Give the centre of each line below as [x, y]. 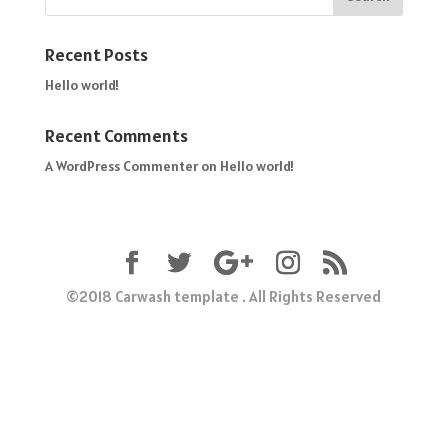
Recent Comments [116, 135]
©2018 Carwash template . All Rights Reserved [224, 296]
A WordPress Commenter [121, 166]
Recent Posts [96, 54]
